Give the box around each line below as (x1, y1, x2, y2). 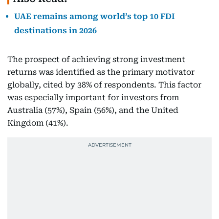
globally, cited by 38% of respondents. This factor (7, 80, 201, 89)
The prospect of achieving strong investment (7, 55, 185, 64)
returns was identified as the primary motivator (7, 67, 195, 77)
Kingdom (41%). (7, 118, 68, 128)
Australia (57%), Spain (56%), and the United (7, 106, 178, 115)
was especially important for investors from (7, 93, 179, 102)
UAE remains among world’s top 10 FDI (14, 12, 175, 21)
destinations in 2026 (14, 26, 97, 35)
